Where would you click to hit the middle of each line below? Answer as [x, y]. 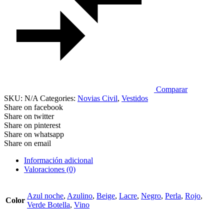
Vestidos [135, 98]
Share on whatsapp [34, 134]
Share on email [27, 143]
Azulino [80, 195]
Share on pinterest [32, 125]
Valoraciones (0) [50, 169]
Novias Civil [97, 98]
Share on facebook [33, 107]
